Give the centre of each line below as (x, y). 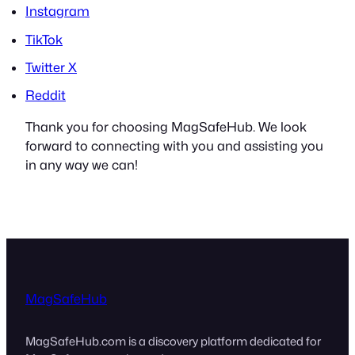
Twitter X (51, 67)
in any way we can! (82, 165)
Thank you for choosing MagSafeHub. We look (166, 127)
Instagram (57, 11)
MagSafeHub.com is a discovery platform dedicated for (173, 342)
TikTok (44, 39)
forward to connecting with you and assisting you (174, 146)
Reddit (46, 95)
